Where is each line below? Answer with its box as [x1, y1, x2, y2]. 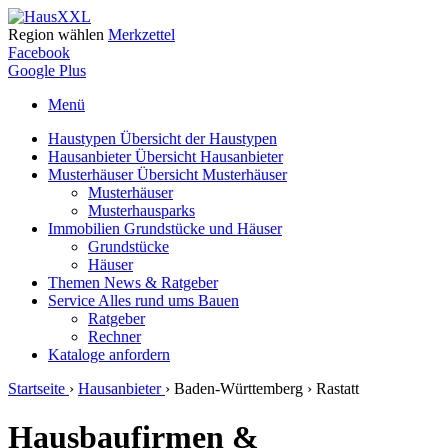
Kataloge [48, 346, 109, 363]
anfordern [109, 346, 170, 363]
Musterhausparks [88, 202, 195, 219]
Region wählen [8, 26, 104, 43]
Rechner [88, 328, 141, 345]
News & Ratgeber [104, 274, 218, 291]
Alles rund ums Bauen [98, 292, 239, 309]
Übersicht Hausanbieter [135, 148, 283, 165]
